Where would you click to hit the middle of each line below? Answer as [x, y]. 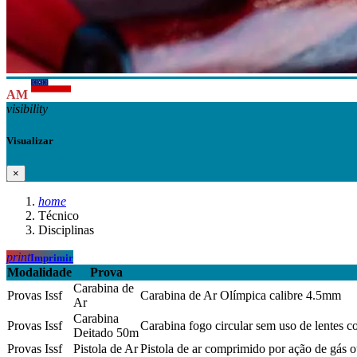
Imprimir [52, 257]
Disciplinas [66, 229]
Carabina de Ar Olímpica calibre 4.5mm [241, 295]
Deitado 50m [106, 332]
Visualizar [30, 140]
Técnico [59, 215]
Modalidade [39, 272]
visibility [27, 109]
